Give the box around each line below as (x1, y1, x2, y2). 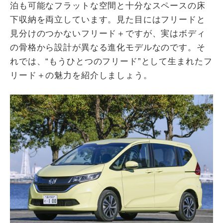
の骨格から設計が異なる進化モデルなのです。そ (10, 43, 206, 53)
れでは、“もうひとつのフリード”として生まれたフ (10, 57, 213, 67)
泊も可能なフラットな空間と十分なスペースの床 (10, 1, 206, 11)
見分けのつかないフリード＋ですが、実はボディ (10, 29, 206, 39)
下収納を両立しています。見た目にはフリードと (10, 15, 206, 25)
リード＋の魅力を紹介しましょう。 (10, 71, 152, 81)
